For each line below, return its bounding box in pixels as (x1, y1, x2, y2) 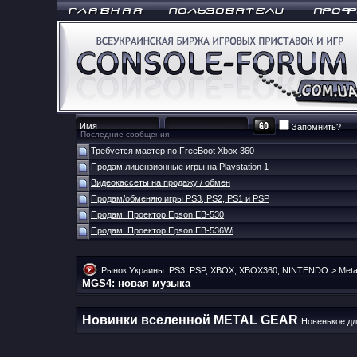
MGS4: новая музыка (82, 277, 190, 289)
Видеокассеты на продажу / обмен (91, 178, 230, 187)
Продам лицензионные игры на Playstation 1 (91, 162, 269, 171)
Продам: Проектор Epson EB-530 (91, 210, 224, 219)
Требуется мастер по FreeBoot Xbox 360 (91, 146, 254, 155)
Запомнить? (292, 122, 341, 131)
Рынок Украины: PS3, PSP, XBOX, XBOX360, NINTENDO (101, 265, 328, 275)
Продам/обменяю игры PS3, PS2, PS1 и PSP (91, 194, 269, 203)
